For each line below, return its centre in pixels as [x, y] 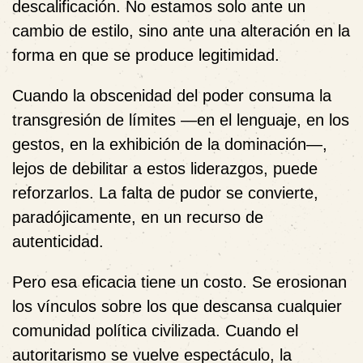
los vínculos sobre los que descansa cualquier [177, 306]
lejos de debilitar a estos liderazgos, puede [165, 169]
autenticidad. [58, 241]
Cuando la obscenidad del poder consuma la [172, 96]
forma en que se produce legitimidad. [146, 55]
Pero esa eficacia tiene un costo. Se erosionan [179, 282]
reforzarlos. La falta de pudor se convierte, [165, 193]
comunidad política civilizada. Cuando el [155, 331]
